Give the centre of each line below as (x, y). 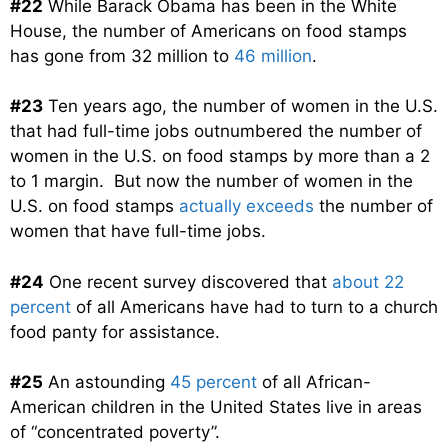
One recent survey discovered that (188, 281)
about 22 (368, 281)
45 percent (213, 382)
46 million (273, 55)
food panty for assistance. (115, 331)
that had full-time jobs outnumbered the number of (216, 131)
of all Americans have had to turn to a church (254, 306)
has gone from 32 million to (122, 55)
